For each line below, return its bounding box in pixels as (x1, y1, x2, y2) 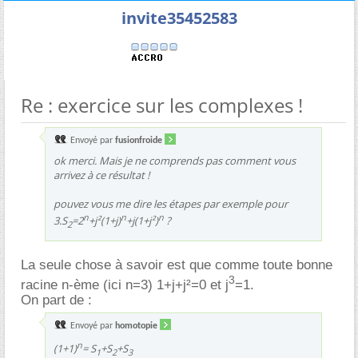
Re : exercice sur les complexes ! (21, 91, 303, 118)
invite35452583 (121, 6, 237, 29)
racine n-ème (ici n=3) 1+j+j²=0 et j (21, 276, 229, 292)
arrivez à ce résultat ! (54, 167, 149, 182)
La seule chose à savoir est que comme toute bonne (21, 257, 332, 272)
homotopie (115, 321, 157, 332)
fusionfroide (115, 135, 162, 145)
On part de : (21, 292, 92, 308)
